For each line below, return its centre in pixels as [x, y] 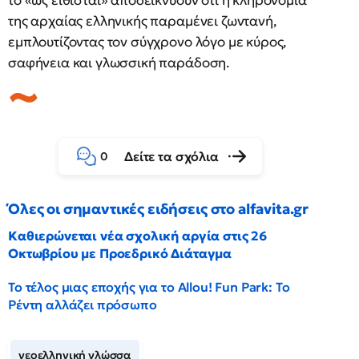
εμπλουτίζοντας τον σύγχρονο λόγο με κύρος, [147, 42]
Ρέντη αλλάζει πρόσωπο [83, 305]
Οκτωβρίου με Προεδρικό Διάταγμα [120, 253]
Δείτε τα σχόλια [171, 156]
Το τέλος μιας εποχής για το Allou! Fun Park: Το [149, 287]
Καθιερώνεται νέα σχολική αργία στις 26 [137, 236]
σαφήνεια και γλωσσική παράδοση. [119, 63]
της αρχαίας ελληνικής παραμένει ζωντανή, [142, 21]
